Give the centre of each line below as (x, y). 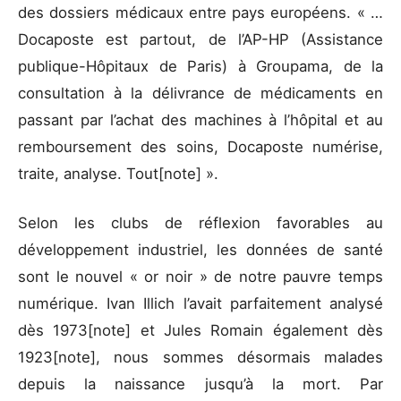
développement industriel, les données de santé (200, 249)
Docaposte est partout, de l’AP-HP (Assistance (200, 39)
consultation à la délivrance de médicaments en (200, 93)
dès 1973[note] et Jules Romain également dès (200, 330)
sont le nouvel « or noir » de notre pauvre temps (200, 276)
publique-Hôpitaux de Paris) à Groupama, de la (200, 66)
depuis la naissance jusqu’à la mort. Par (200, 384)
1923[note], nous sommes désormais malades (200, 357)
